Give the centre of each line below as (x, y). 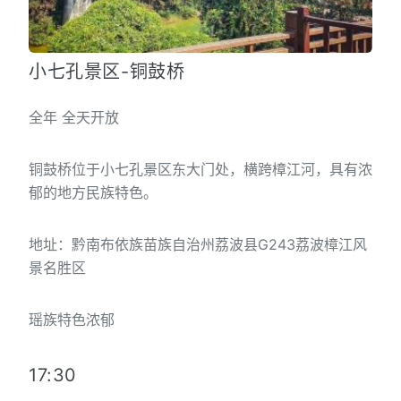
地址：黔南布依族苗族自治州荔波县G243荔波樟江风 (198, 244)
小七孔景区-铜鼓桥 (107, 71)
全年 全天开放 (74, 117)
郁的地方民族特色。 (93, 192)
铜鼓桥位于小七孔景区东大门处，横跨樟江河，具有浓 (200, 169)
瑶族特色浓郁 (72, 319)
